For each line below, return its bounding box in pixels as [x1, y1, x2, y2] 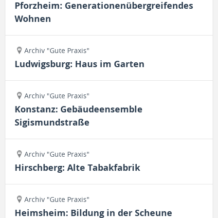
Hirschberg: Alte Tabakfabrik [15, 162, 140, 174]
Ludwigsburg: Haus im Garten [15, 58, 145, 70]
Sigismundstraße [15, 116, 90, 128]
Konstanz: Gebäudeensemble [15, 103, 143, 115]
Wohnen [15, 13, 51, 25]
